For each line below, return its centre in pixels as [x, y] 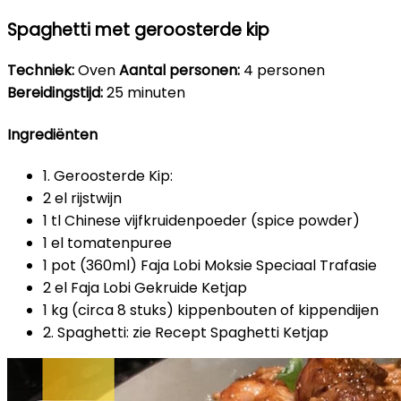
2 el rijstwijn [82, 198]
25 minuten [144, 93]
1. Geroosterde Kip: [108, 175]
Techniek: [41, 71]
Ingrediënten [52, 134]
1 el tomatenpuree [107, 243]
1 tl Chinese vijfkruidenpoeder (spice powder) [201, 220]
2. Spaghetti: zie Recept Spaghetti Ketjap [186, 332]
